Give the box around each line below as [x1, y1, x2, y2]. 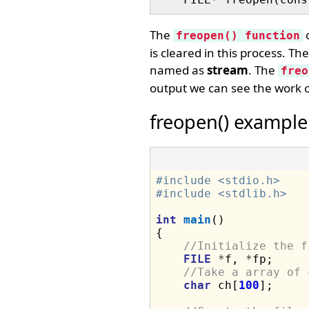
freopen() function [175, 29, 300, 42]
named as [149, 62, 207, 78]
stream [206, 62, 248, 78]
